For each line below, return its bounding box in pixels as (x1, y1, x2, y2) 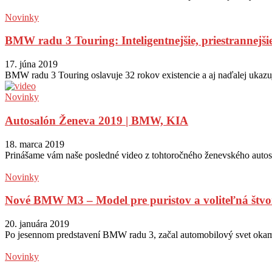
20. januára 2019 (5, 219, 69, 229)
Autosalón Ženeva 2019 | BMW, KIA (5, 114, 188, 127)
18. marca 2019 (5, 138, 64, 149)
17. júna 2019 (5, 59, 58, 70)
